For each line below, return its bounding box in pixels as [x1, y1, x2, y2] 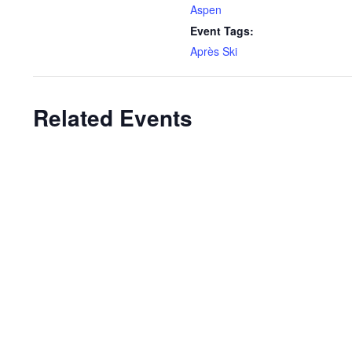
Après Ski [190, 42, 237, 59]
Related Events [33, 101, 192, 134]
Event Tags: [190, 22, 254, 38]
